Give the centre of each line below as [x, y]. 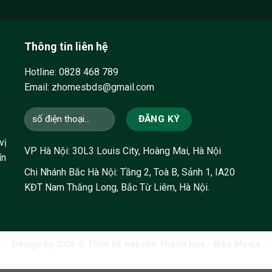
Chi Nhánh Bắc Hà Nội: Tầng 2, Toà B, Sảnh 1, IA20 [130, 172]
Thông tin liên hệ [66, 46]
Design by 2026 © [49, 245]
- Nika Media [233, 245]
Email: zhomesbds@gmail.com [90, 87]
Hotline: [42, 72]
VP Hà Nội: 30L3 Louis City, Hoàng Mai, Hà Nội [123, 151]
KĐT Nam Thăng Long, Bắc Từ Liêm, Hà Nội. [117, 188]
